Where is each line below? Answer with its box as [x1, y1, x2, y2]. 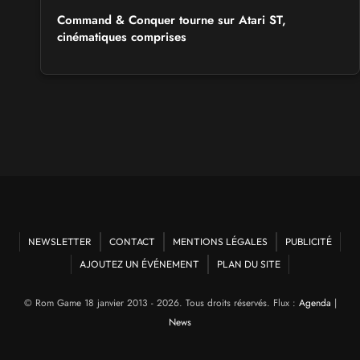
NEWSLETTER [28, 235, 92, 248]
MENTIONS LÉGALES [173, 235, 268, 248]
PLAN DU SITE [217, 258, 280, 271]
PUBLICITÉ [285, 235, 332, 248]
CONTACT [109, 235, 155, 248]
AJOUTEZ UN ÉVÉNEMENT [80, 258, 199, 271]
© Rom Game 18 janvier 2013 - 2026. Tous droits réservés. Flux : [23, 296, 299, 311]
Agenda [298, 296, 331, 311]
